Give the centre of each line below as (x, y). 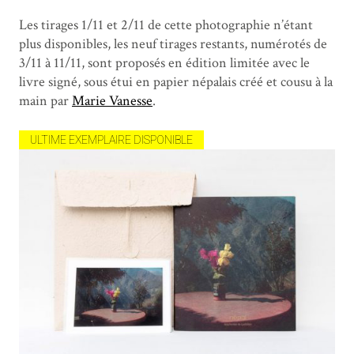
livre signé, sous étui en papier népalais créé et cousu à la (176, 82)
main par (45, 101)
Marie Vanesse (112, 101)
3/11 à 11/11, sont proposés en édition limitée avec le (164, 63)
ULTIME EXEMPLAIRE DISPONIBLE (111, 140)
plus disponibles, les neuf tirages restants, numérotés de (173, 44)
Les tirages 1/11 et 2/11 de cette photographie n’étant (166, 25)
